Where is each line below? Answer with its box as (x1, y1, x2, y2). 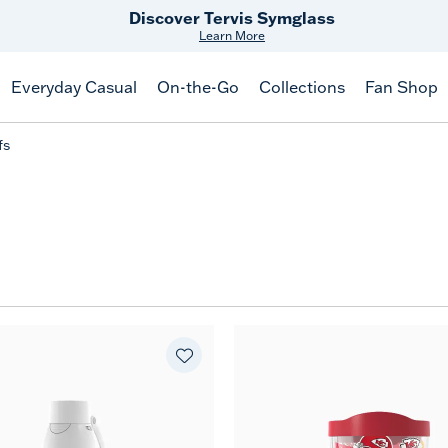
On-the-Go (156, 77, 239, 97)
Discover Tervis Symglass (129, 8, 335, 28)
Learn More (199, 28, 265, 43)
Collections (258, 77, 345, 97)
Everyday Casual (10, 77, 137, 97)
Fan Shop (364, 77, 438, 97)
